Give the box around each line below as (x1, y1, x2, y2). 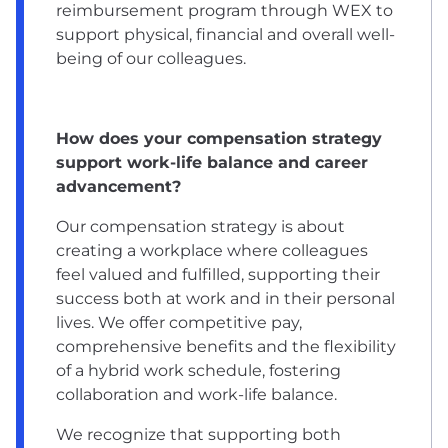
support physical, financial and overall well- (56, 24, 395, 44)
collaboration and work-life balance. (56, 384, 341, 404)
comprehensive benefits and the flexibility (56, 336, 396, 356)
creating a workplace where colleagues (56, 240, 368, 260)
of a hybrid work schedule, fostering (56, 360, 341, 380)
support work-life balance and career (56, 152, 368, 172)
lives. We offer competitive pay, (56, 312, 302, 332)
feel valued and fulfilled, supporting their (56, 264, 380, 284)
